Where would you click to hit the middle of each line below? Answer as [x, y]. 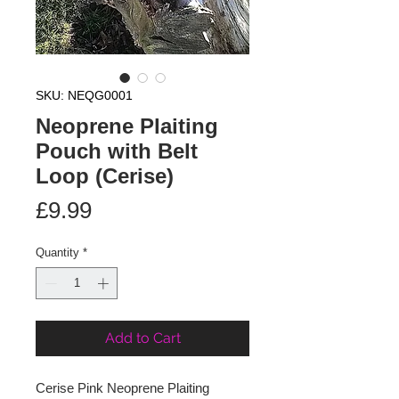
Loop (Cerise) [105, 176]
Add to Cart [142, 338]
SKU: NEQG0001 [84, 95]
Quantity [57, 252]
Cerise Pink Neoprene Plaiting [122, 387]
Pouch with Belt [117, 151]
